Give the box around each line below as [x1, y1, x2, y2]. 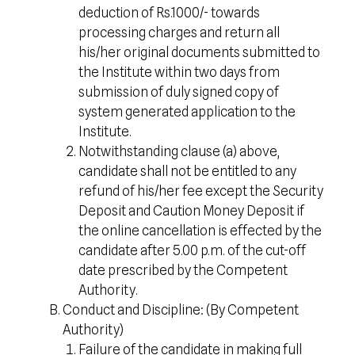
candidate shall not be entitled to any [78, 163, 296, 179]
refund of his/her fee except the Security [78, 183, 323, 199]
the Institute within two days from [78, 64, 280, 80]
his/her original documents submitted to [78, 44, 320, 60]
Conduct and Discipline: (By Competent [62, 302, 299, 318]
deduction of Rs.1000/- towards [78, 5, 260, 21]
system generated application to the [78, 104, 296, 120]
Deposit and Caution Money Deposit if [78, 203, 304, 219]
